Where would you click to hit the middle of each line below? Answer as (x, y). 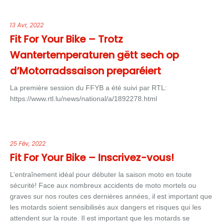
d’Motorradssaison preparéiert (85, 71)
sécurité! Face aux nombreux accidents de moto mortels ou (103, 185)
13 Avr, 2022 (27, 25)
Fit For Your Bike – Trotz (66, 39)
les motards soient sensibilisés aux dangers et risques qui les (106, 207)
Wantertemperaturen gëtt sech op (94, 55)
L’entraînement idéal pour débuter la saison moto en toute (101, 174)
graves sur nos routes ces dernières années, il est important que (111, 196)
